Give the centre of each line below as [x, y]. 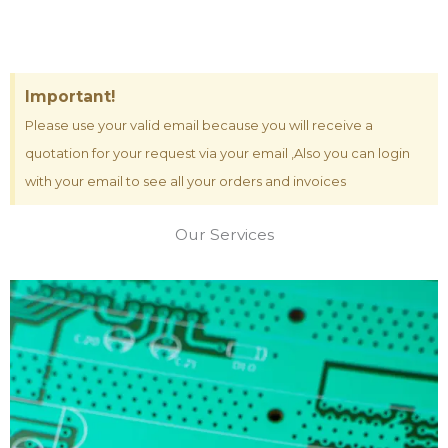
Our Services [224, 234]
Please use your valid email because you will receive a [199, 125]
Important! [70, 96]
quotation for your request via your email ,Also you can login [217, 153]
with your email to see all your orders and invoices [185, 181]
